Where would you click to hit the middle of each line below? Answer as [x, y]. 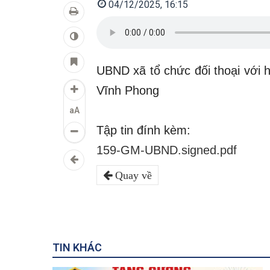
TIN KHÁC [77, 247]
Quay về [132, 175]
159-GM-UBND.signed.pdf [167, 150]
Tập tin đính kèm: [143, 130]
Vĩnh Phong [128, 90]
